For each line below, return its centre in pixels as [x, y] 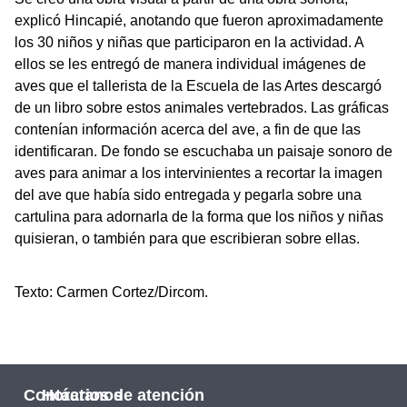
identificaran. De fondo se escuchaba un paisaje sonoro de [203, 152]
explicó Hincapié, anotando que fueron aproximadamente [199, 21]
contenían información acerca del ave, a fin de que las [188, 130]
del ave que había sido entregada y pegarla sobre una [188, 195]
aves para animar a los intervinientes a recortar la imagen [199, 174]
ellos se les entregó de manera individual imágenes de [190, 65]
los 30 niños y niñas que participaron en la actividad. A [189, 43]
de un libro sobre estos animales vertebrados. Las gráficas [202, 108]
